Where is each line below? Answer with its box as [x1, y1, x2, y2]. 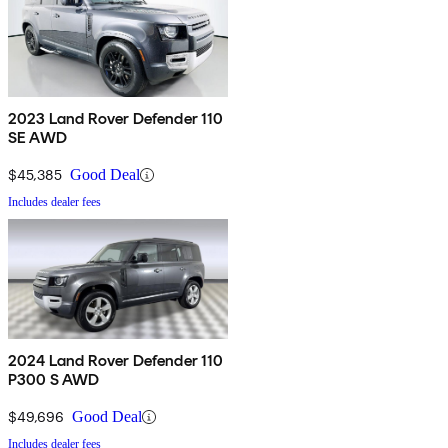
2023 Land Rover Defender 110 [8, 109, 224, 129]
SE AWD [8, 128, 67, 148]
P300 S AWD [8, 370, 100, 390]
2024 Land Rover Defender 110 [8, 351, 224, 371]
